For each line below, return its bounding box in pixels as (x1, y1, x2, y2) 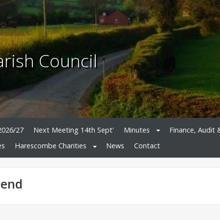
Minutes (124, 125, 150, 135)
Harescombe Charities (15, 141, 86, 151)
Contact (134, 141, 160, 151)
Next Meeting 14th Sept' (33, 125, 114, 135)
